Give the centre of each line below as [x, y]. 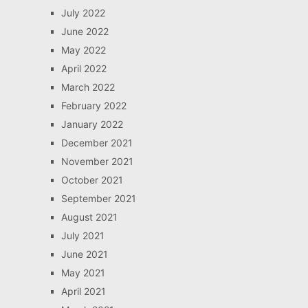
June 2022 [85, 31]
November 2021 [97, 161]
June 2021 [84, 254]
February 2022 [93, 106]
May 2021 [83, 273]
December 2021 [97, 143]
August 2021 [89, 217]
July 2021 [82, 235]
